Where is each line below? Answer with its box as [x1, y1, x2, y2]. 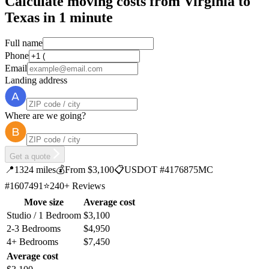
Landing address [5, 75, 67, 86]
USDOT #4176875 [124, 165, 198, 175]
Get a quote [10, 152, 53, 162]
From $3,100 [65, 165, 114, 175]
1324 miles [14, 165, 56, 175]
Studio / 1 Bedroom [7, 210, 81, 221]
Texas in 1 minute [5, 9, 113, 25]
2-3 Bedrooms [7, 223, 61, 234]
